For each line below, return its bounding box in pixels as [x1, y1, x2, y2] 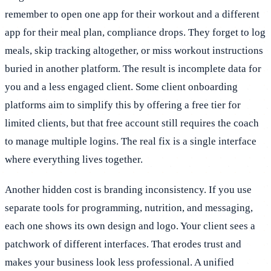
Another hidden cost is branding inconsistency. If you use [5, 183, 252, 195]
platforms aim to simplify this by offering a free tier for [5, 99, 241, 111]
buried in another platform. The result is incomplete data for [5, 62, 261, 74]
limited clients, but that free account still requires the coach [5, 117, 259, 129]
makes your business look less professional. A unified [5, 256, 234, 268]
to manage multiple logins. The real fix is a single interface [5, 135, 256, 147]
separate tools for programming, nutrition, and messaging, [5, 201, 253, 214]
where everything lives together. [5, 153, 143, 165]
